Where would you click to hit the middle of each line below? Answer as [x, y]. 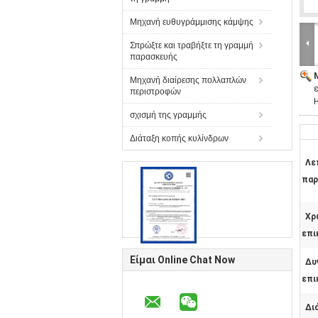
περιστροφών [155, 92]
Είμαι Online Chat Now [182, 260]
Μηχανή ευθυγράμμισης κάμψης [192, 22]
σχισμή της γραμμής [168, 115]
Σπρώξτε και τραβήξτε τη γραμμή [192, 45]
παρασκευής [154, 57]
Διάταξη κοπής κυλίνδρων [179, 138]
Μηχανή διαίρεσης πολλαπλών [188, 80]
